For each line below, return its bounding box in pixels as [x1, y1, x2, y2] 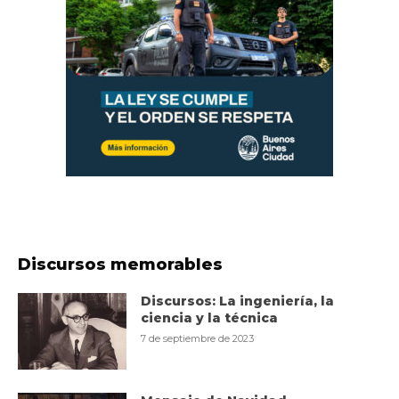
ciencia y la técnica [141, 310, 279, 327]
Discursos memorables [18, 255, 223, 275]
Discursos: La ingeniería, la [141, 293, 335, 310]
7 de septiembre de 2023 [141, 332, 255, 346]
